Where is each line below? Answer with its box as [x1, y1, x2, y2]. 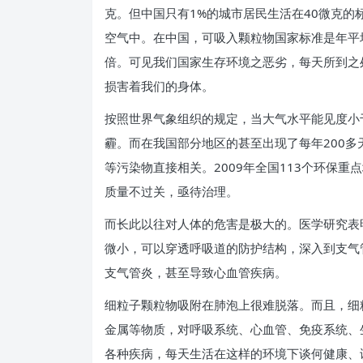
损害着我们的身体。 [105, 78, 214, 94]
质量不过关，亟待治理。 [105, 183, 238, 199]
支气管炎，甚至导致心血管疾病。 [105, 264, 287, 280]
